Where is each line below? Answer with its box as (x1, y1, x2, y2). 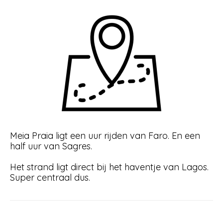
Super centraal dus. (10, 172, 90, 183)
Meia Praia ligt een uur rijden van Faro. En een (10, 130, 200, 141)
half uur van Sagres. (10, 140, 92, 152)
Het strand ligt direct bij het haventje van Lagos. (10, 161, 209, 173)
